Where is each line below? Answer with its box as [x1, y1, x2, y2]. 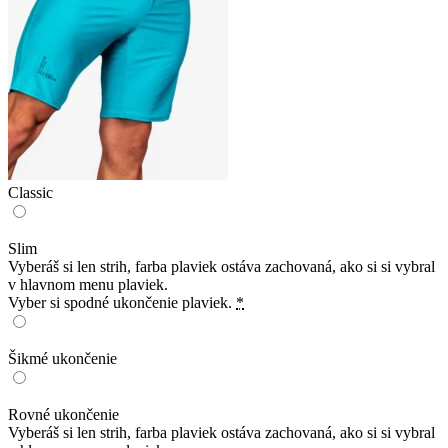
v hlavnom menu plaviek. [8, 275, 168, 293]
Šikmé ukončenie [8, 349, 117, 367]
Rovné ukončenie [8, 405, 119, 423]
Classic [8, 183, 53, 201]
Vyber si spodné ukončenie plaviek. [8, 293, 232, 311]
